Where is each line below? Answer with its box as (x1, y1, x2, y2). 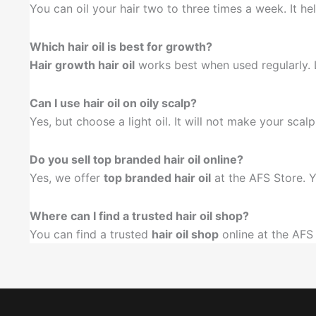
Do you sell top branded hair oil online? (30, 152, 243, 166)
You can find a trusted (30, 226, 152, 241)
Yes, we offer (30, 170, 104, 185)
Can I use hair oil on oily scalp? (30, 95, 197, 110)
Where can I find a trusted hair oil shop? (30, 208, 249, 223)
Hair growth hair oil (30, 57, 135, 72)
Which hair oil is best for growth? (30, 39, 212, 54)
